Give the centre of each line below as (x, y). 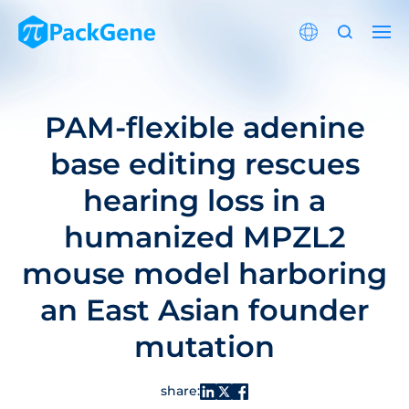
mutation (204, 346)
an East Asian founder (204, 310)
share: (181, 391)
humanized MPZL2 (204, 237)
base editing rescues (204, 164)
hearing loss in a (204, 200)
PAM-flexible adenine (204, 127)
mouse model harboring (204, 273)
